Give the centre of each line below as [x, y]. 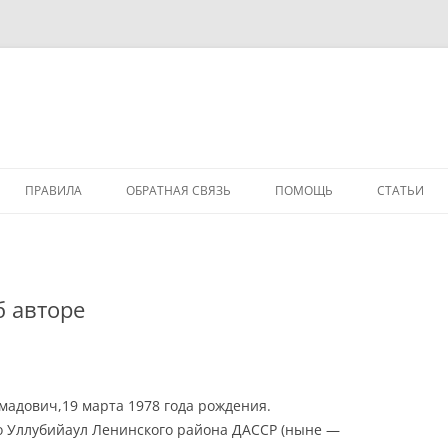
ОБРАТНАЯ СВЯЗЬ [178, 190]
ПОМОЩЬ [304, 190]
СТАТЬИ [400, 190]
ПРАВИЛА [53, 190]
